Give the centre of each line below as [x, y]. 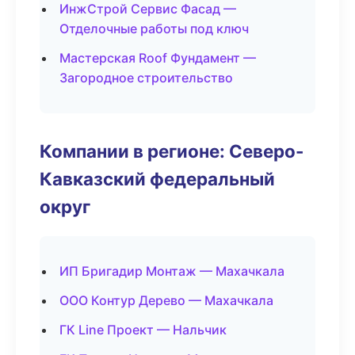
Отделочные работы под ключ [154, 29]
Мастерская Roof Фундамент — [158, 58]
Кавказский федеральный [157, 179]
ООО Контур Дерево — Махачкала [166, 300]
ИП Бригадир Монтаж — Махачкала [172, 271]
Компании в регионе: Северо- [172, 151]
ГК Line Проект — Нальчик [143, 330]
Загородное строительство [146, 78]
